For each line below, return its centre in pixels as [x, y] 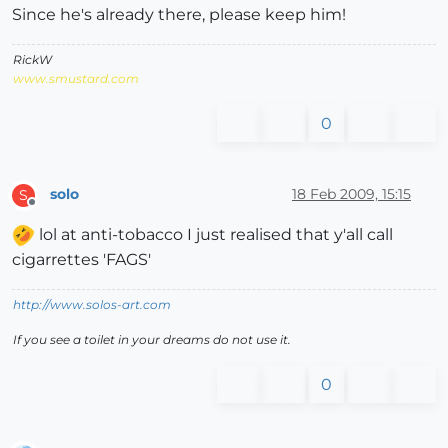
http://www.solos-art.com [92, 304]
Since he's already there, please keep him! [179, 14]
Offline [50, 210]
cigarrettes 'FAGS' [81, 259]
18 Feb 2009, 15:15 [351, 194]
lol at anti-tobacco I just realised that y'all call [214, 234]
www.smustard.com [76, 78]
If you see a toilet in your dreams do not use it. [152, 339]
